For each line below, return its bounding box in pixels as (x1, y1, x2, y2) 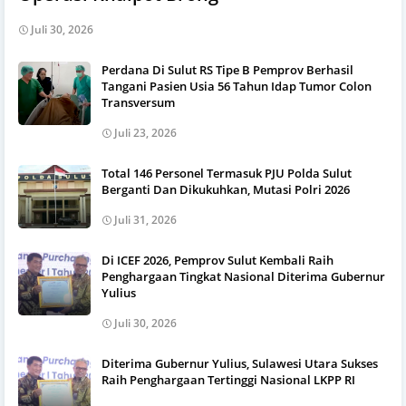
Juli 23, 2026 (114, 125, 177, 141)
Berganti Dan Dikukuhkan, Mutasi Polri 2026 (101, 181, 350, 198)
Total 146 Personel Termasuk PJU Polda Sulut (101, 165, 352, 182)
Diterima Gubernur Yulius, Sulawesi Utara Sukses (101, 355, 378, 372)
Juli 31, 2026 (114, 212, 177, 228)
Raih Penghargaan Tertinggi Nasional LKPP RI (101, 372, 355, 389)
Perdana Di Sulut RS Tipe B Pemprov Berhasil (101, 62, 353, 79)
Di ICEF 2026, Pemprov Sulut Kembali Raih (101, 252, 333, 269)
